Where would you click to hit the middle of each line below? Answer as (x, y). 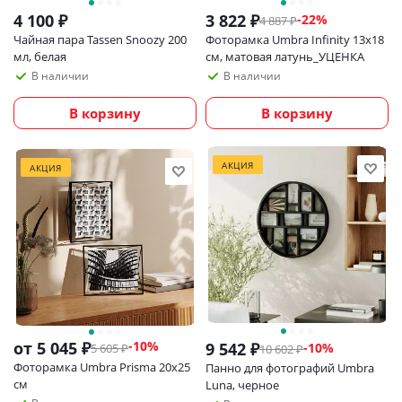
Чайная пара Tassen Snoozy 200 (100, 40)
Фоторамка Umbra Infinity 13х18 (295, 40)
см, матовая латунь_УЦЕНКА (285, 57)
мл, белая (40, 57)
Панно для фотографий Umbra (290, 368)
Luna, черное (242, 385)
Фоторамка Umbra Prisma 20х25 (102, 367)
